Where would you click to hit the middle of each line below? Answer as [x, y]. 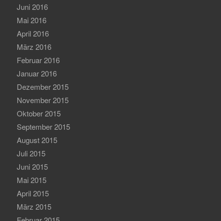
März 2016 [34, 47]
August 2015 [37, 140]
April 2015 [33, 193]
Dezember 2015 [42, 87]
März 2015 [34, 207]
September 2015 [43, 127]
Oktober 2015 [38, 113]
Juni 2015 [32, 167]
